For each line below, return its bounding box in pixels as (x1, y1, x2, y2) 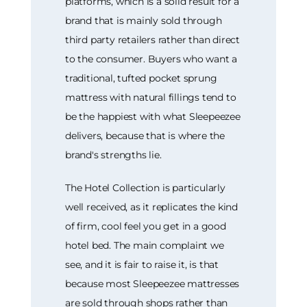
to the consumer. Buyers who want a (65, 52, 238, 65)
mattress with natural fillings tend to (65, 90, 236, 103)
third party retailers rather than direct (65, 33, 241, 46)
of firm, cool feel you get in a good (65, 219, 226, 232)
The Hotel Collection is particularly (65, 181, 225, 194)
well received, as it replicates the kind (65, 200, 238, 213)
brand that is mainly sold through (65, 14, 222, 27)
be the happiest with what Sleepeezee (65, 110, 241, 123)
